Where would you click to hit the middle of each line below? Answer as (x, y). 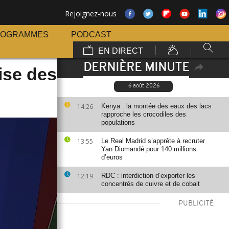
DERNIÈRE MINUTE (136, 68)
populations (118, 122)
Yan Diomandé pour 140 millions (149, 149)
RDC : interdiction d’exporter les (148, 176)
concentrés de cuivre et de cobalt (151, 184)
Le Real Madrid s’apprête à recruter (153, 141)
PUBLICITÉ (196, 204)
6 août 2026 (144, 86)
